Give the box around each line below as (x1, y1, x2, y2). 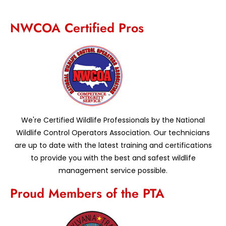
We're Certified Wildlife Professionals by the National (21, 115, 205, 126)
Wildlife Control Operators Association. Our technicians (16, 128, 210, 138)
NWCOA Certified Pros (10, 19, 144, 37)
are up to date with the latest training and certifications (14, 140, 212, 151)
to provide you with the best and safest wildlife (30, 153, 196, 163)
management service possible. (59, 165, 167, 176)
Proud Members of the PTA (10, 184, 164, 203)
